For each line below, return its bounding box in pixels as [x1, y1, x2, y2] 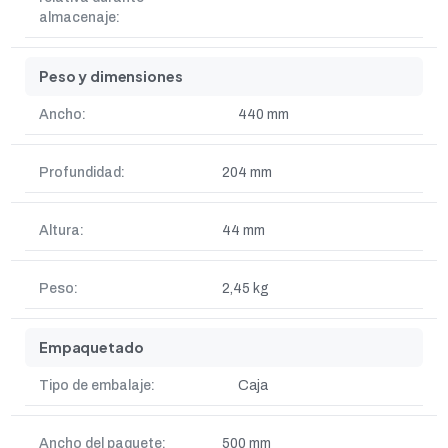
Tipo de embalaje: [39, 378, 155, 393]
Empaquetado [39, 338, 144, 356]
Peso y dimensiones [39, 67, 183, 85]
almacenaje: [39, 10, 120, 25]
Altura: [39, 223, 84, 238]
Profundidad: [39, 165, 125, 180]
